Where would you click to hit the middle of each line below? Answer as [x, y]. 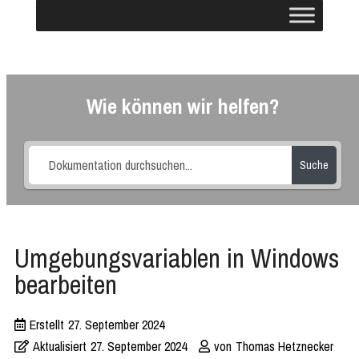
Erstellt [47, 325]
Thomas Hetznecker [284, 346]
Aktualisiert [60, 346]
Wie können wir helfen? [183, 106]
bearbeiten [66, 284]
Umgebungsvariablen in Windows [177, 258]
